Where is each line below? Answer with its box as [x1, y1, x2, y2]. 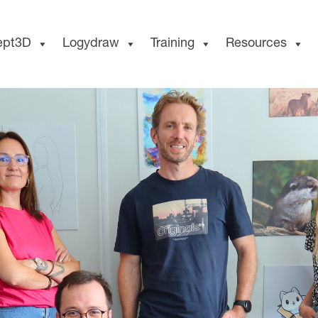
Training [150, 38, 194, 50]
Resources [226, 38, 287, 50]
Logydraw [62, 38, 119, 50]
